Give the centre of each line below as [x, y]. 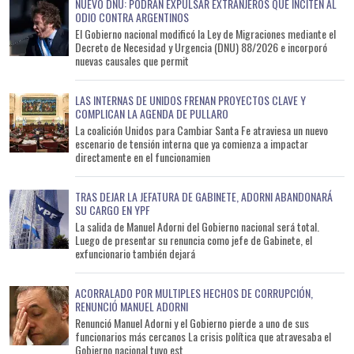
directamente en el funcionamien [143, 156]
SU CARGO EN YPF [113, 209]
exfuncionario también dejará [135, 253]
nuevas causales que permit [132, 60]
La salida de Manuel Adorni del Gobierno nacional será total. [197, 226]
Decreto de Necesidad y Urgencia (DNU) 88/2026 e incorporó [201, 47]
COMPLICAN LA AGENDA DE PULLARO [152, 113]
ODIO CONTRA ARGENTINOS [132, 17]
